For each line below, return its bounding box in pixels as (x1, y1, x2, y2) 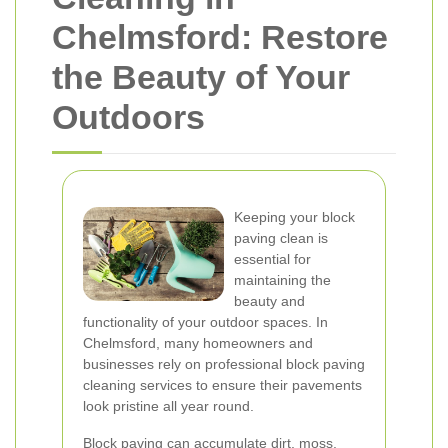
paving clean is (234, 230, 328, 246)
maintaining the (234, 272, 331, 288)
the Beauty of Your (52, 58, 350, 96)
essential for (234, 251, 311, 267)
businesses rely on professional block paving (83, 356, 365, 372)
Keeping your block (234, 209, 355, 225)
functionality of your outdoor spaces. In (83, 314, 328, 330)
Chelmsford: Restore (52, 18, 388, 56)
